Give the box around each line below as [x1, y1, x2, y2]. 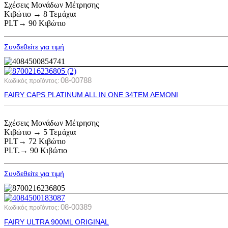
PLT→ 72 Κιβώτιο [4, 136, 66, 146]
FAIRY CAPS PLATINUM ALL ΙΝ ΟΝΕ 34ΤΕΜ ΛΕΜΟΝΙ [4, 91, 178, 99]
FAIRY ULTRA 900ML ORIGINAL [4, 217, 109, 226]
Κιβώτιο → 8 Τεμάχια [4, 10, 76, 19]
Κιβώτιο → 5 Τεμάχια [4, 127, 76, 136]
